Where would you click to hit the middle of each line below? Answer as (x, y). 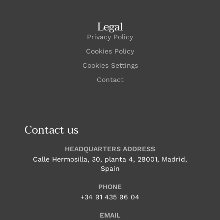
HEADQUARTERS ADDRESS (110, 149)
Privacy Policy (110, 37)
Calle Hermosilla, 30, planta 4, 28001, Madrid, (110, 159)
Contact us (52, 130)
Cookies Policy (110, 51)
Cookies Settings (110, 65)
